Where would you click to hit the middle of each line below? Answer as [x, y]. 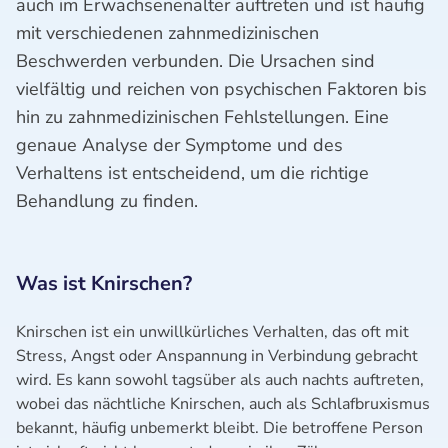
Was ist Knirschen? [104, 283]
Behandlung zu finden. [107, 201]
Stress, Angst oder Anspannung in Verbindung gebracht [217, 356]
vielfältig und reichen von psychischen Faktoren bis [221, 89]
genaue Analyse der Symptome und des [179, 145]
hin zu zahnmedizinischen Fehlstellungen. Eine [202, 117]
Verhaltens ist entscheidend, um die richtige [192, 173]
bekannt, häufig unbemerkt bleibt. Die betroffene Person [219, 428]
